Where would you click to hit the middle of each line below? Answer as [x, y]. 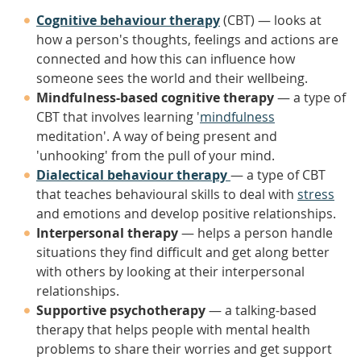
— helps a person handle [255, 233]
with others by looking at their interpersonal [170, 272]
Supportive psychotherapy [121, 310]
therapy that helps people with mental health [173, 330]
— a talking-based [261, 310]
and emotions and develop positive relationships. [186, 214]
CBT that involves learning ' [118, 117]
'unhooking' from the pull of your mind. [156, 156]
